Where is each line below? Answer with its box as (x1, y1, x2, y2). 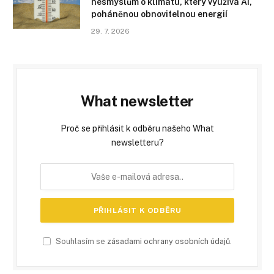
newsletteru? (111, 137, 164, 147)
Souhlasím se (54, 236, 107, 246)
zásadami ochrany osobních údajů (107, 236, 230, 246)
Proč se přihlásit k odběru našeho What (61, 123, 214, 133)
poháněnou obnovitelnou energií (91, 9, 228, 19)
